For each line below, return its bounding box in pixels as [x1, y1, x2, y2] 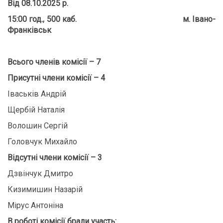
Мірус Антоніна [7, 201, 63, 210]
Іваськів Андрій [7, 89, 66, 99]
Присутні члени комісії [7, 73, 94, 83]
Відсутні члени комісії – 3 [7, 153, 102, 162]
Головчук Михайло [7, 137, 77, 146]
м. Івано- [182, 14, 216, 24]
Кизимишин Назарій [7, 185, 83, 194]
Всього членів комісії [7, 57, 89, 67]
